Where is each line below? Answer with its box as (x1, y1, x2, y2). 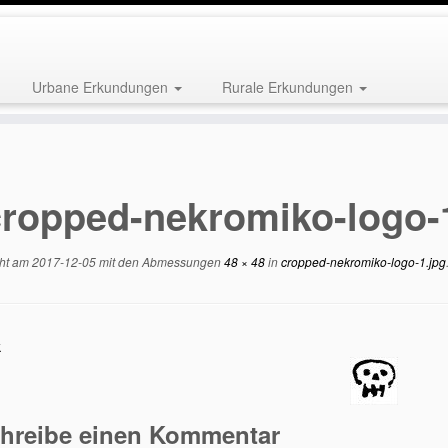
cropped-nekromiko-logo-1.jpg (278, 253, 446, 270)
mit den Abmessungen (96, 253, 221, 270)
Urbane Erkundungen (31, 77, 172, 97)
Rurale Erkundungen (221, 77, 357, 97)
